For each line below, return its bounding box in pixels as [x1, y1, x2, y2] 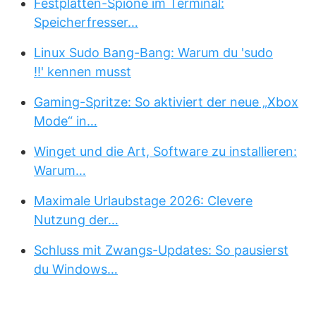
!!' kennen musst [34, 64, 131, 79]
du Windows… [34, 262, 118, 276]
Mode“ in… [34, 114, 97, 128]
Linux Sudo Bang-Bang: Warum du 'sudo [34, 45, 273, 60]
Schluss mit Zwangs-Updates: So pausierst [34, 243, 288, 257]
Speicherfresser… [34, 15, 138, 30]
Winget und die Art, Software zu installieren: [34, 144, 297, 159]
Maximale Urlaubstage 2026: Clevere [34, 193, 253, 208]
